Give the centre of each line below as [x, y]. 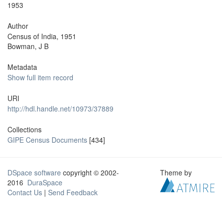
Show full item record [40, 77]
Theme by [177, 172]
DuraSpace [45, 182]
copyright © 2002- [90, 172]
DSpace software [34, 172]
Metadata [22, 67]
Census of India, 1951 [42, 36]
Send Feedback [73, 192]
